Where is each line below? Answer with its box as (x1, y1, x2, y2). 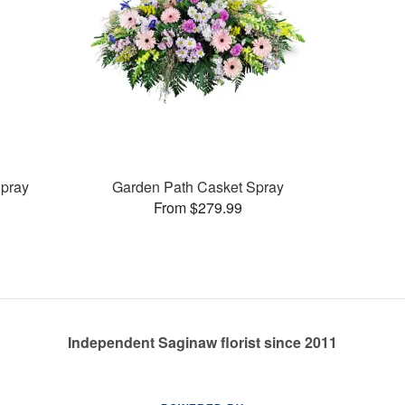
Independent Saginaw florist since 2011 (68, 332, 337, 353)
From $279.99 (154, 196, 243, 218)
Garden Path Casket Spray (112, 175, 285, 197)
